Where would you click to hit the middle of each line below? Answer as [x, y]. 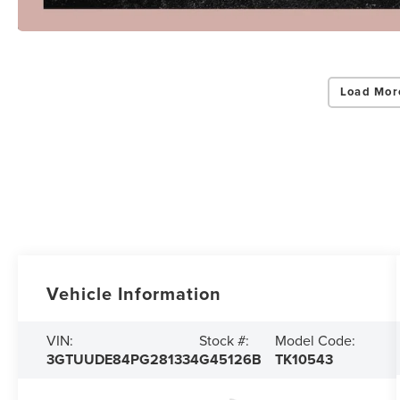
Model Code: [315, 341]
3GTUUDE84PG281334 [123, 360]
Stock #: [225, 341]
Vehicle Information [134, 294]
